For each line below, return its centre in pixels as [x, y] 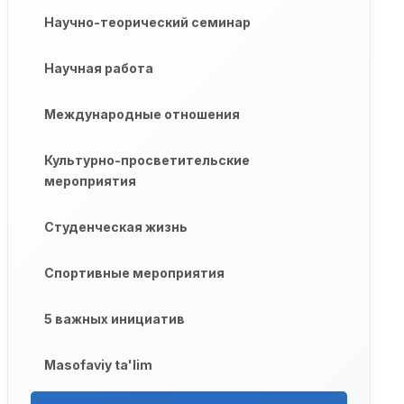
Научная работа [98, 69]
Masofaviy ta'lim [98, 365]
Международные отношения [142, 115]
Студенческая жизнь [115, 227]
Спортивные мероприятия [134, 273]
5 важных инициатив [114, 319]
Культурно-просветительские [147, 161]
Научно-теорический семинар [147, 23]
